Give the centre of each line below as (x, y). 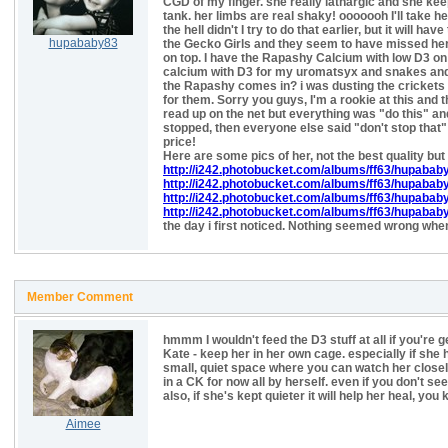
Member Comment (80, 297)
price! (181, 142)
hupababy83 (83, 43)
